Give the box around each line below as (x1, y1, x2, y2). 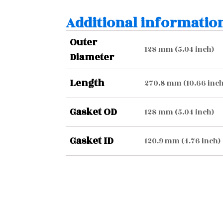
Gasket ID (70, 134, 113, 148)
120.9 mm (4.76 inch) (144, 135, 221, 147)
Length (70, 76, 105, 90)
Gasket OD (70, 105, 117, 119)
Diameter (70, 50, 114, 64)
